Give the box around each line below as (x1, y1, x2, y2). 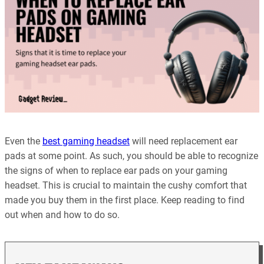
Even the (5, 136, 42, 147)
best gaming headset (42, 136, 130, 147)
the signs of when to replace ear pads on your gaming (5, 165, 227, 177)
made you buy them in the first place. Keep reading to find (5, 194, 245, 206)
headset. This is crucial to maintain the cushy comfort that (5, 180, 247, 192)
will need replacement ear (130, 136, 237, 147)
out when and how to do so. (5, 209, 120, 221)
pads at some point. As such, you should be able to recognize (5, 150, 258, 162)
